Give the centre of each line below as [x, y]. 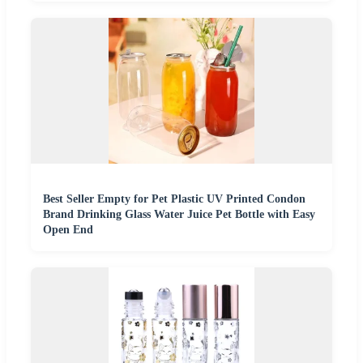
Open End [68, 230]
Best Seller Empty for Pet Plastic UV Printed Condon [174, 199]
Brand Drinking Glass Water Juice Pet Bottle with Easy [179, 215]
